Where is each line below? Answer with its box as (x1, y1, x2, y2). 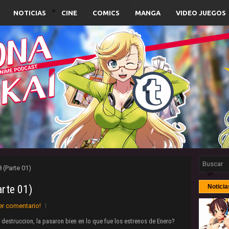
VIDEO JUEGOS (176, 9, 226, 16)
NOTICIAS (13, 9, 46, 16)
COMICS (93, 9, 120, 16)
